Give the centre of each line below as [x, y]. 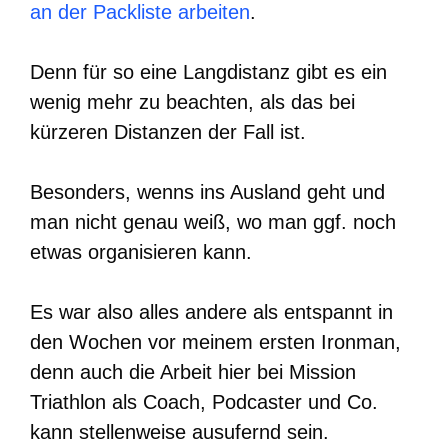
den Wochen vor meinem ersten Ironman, [215, 341]
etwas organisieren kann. [141, 251]
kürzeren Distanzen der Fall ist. [168, 131]
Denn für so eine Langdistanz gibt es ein [208, 71]
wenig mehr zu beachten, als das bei [192, 101]
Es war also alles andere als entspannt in [211, 311]
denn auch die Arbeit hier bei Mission [193, 371]
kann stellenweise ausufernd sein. [179, 431]
